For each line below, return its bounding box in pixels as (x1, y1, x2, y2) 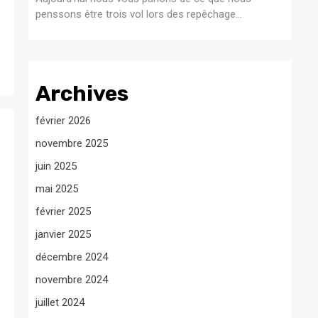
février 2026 (35, 114, 91, 127)
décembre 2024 (35, 250, 108, 263)
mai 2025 (35, 182, 78, 195)
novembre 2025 (35, 136, 108, 150)
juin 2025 (35, 159, 77, 172)
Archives (35, 80, 128, 106)
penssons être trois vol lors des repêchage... (35, 7, 242, 21)
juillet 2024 (35, 295, 84, 309)
